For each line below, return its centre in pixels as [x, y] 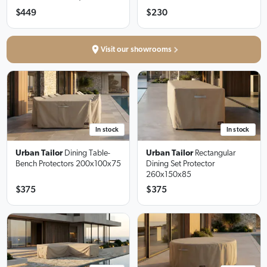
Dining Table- [87, 153]
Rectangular [215, 153]
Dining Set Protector [180, 164]
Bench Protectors [44, 164]
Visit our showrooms [136, 49]
